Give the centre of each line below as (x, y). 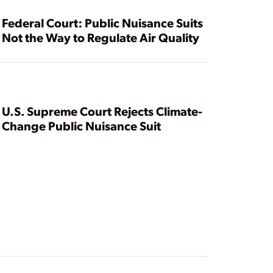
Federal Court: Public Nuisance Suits (102, 23)
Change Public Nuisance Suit (81, 126)
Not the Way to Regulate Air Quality (100, 37)
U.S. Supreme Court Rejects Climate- (102, 111)
